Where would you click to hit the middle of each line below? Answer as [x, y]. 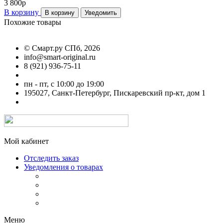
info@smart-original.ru [60, 57]
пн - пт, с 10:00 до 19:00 [64, 84]
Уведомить [101, 13]
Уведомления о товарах [63, 167]
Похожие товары [33, 22]
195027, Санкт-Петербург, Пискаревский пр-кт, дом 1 [115, 93]
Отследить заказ [51, 158]
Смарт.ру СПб [56, 48]
